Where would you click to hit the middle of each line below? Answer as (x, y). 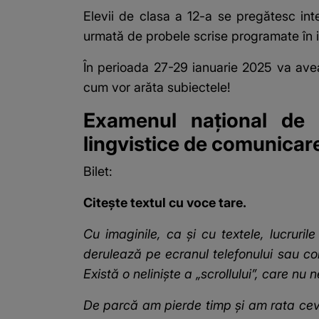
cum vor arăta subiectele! (159, 88)
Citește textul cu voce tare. (165, 203)
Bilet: (98, 172)
